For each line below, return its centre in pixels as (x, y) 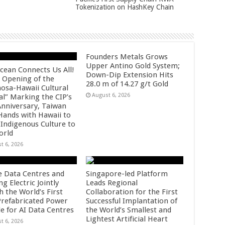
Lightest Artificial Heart (127, 219)
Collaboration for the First (132, 192)
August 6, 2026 (111, 95)
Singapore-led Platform (127, 174)
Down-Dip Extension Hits (130, 75)
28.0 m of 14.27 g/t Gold (127, 84)
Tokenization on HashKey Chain (124, 7)
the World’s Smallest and (129, 210)
